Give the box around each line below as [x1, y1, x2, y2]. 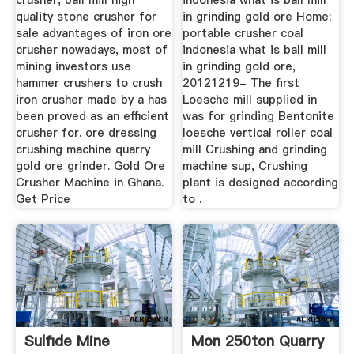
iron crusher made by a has [15, 92, 167, 108]
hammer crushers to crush [15, 75, 162, 92]
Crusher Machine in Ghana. [15, 175, 164, 191]
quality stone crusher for [15, 9, 156, 25]
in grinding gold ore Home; [183, 9, 332, 25]
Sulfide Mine [24, 331, 110, 352]
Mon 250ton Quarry [191, 331, 325, 352]
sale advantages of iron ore [15, 25, 171, 42]
